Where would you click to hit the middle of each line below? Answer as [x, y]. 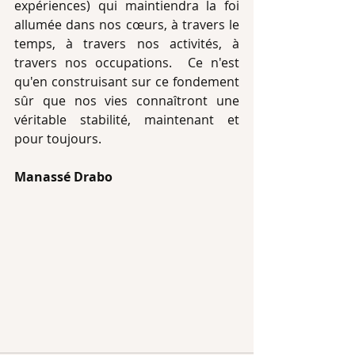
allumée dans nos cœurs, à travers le [127, 25]
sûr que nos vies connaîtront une [127, 101]
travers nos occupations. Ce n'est [127, 63]
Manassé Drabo [63, 177]
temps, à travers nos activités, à [127, 44]
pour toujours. [59, 139]
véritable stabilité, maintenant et [127, 120]
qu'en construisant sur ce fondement [127, 82]
